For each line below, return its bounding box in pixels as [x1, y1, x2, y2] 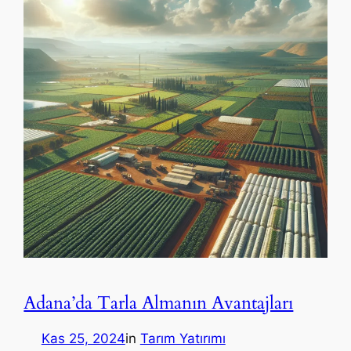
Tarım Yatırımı [139, 330, 226, 346]
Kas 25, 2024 [41, 330, 125, 346]
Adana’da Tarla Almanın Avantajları [24, 290, 294, 315]
